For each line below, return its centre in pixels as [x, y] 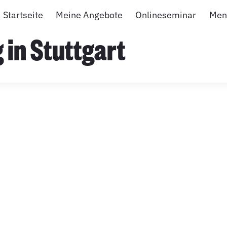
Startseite [23, 15]
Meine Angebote [89, 15]
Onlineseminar [166, 15]
